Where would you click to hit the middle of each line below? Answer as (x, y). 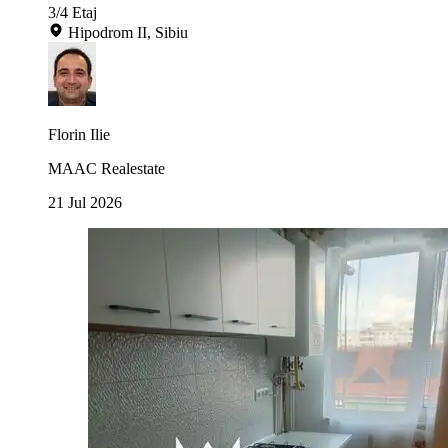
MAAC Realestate (106, 168)
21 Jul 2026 (85, 202)
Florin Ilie (79, 134)
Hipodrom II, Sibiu (128, 32)
